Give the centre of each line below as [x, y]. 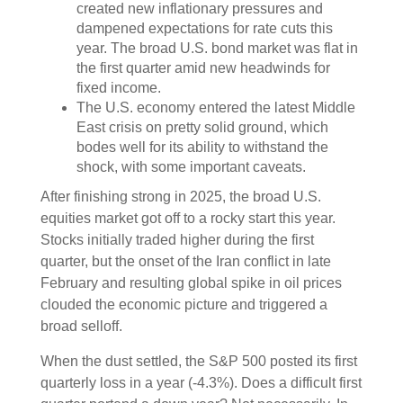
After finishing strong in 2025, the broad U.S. [181, 196]
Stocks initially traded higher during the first [177, 239]
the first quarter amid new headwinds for [203, 67]
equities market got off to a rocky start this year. [188, 218]
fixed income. [119, 87]
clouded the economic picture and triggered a [184, 304]
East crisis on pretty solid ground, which [202, 127]
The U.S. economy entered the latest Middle [216, 107]
